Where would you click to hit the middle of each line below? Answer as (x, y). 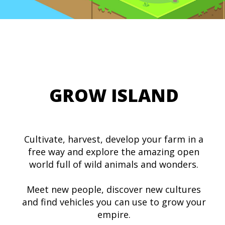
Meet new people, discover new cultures (114, 189)
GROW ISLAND (114, 95)
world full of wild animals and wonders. (114, 164)
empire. (114, 214)
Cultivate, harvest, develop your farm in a (114, 139)
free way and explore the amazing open (114, 152)
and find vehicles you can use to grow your (114, 202)
